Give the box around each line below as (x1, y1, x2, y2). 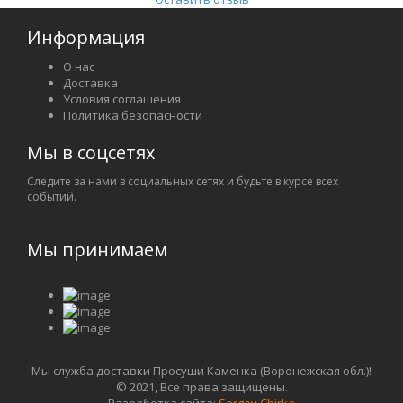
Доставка (63, 75, 118, 92)
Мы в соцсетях (27, 140, 155, 166)
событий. (27, 189, 76, 205)
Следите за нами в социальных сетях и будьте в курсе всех (27, 174, 338, 190)
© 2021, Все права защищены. (115, 379, 288, 396)
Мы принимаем (27, 237, 167, 263)
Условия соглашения (63, 91, 181, 108)
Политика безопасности (63, 107, 202, 124)
